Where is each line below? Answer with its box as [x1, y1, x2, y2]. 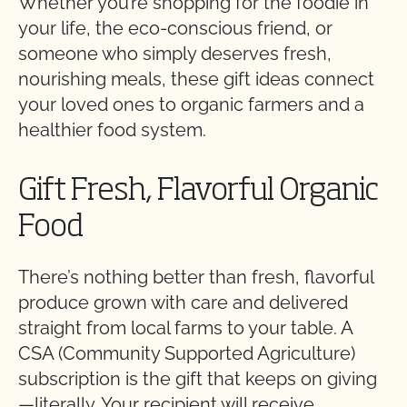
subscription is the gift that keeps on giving [18, 367, 377, 390]
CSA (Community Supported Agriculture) [18, 342, 355, 364]
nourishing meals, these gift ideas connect [18, 67, 374, 90]
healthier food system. [18, 118, 206, 141]
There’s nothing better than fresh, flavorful [18, 265, 373, 288]
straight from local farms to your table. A [18, 316, 352, 339]
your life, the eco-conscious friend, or [18, 16, 333, 39]
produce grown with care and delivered [18, 291, 348, 313]
